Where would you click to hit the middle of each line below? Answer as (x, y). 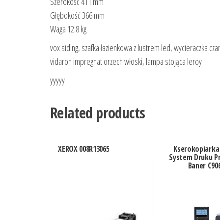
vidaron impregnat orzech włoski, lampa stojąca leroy (126, 61)
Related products (98, 112)
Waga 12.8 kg (68, 29)
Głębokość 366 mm (77, 15)
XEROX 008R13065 (84, 149)
